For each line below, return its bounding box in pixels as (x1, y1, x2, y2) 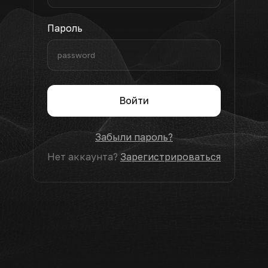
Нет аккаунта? (47, 151, 120, 163)
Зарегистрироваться (120, 151, 221, 163)
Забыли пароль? (95, 131, 173, 143)
